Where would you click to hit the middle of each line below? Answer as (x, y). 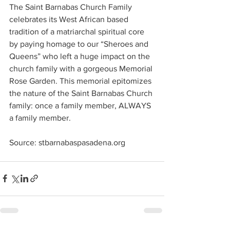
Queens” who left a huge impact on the (81, 56)
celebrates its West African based (70, 19)
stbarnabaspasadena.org (82, 142)
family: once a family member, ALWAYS (81, 105)
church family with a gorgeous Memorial (82, 68)
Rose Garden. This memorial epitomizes (81, 81)
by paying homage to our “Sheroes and (80, 44)
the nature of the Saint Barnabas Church (82, 93)
